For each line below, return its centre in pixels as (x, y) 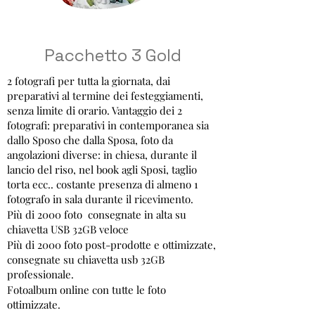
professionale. (40, 274)
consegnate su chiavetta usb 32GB (86, 259)
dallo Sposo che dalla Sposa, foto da (90, 140)
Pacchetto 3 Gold (112, 55)
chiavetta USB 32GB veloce (68, 229)
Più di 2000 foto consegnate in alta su (97, 214)
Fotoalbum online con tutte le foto (86, 290)
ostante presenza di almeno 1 (130, 184)
